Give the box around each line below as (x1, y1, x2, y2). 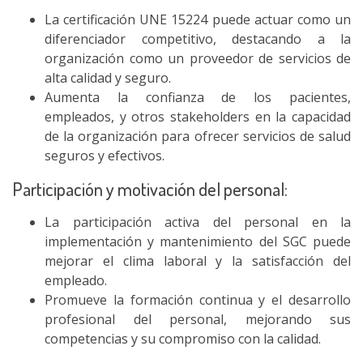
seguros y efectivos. (45, 147, 164, 164)
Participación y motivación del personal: (12, 177, 288, 200)
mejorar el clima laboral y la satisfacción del (45, 252, 351, 270)
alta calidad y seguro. (45, 69, 171, 87)
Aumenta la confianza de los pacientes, (45, 88, 351, 106)
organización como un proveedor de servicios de (45, 49, 351, 67)
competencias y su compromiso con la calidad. (45, 330, 321, 348)
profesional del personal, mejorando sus (45, 310, 351, 328)
